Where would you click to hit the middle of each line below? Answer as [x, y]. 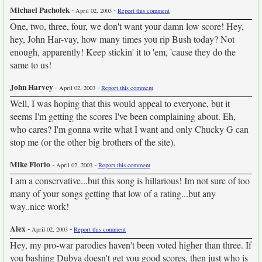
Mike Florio [30, 164]
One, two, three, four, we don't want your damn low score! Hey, [127, 26]
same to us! [31, 65]
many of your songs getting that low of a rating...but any [113, 193]
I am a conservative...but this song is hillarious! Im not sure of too [130, 180]
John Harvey [32, 87]
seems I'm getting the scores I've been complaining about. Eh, [123, 116]
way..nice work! [39, 206]
